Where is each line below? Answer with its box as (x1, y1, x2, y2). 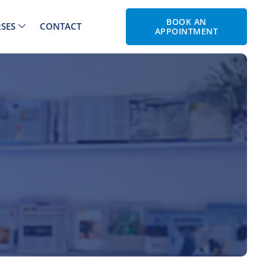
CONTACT (39, 21, 81, 32)
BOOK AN (166, 16, 207, 27)
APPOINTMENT (154, 26, 218, 37)
